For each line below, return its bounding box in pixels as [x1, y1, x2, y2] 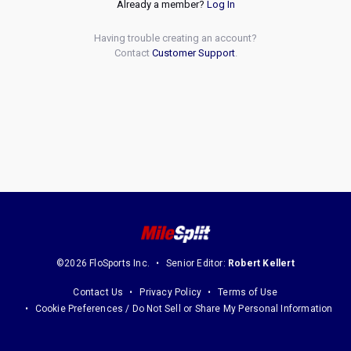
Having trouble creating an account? [94, 32, 257, 44]
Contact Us [73, 287, 124, 298]
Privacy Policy [139, 287, 202, 298]
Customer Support [151, 47, 235, 59]
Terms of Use [218, 287, 278, 298]
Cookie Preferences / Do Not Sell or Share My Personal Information [34, 303, 333, 314]
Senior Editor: [166, 258, 229, 269]
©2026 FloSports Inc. [56, 258, 150, 269]
